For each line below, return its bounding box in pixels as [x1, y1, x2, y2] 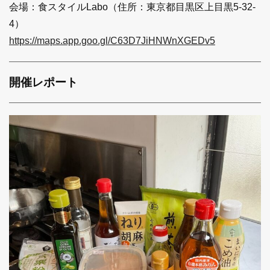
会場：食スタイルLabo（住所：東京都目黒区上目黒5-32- [9, 1, 256, 12]
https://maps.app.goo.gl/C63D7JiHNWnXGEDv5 [9, 35, 215, 46]
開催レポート [9, 75, 78, 89]
